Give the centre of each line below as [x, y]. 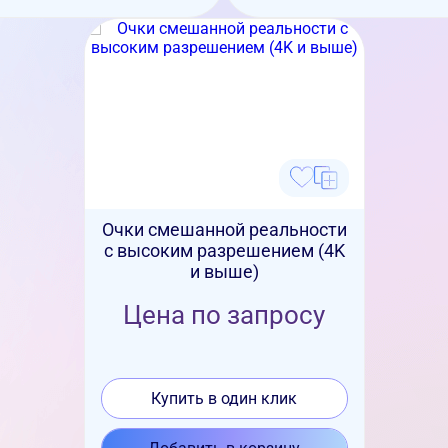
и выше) [224, 271]
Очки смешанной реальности [224, 229]
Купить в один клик [224, 398]
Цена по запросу [224, 315]
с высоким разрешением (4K [224, 250]
